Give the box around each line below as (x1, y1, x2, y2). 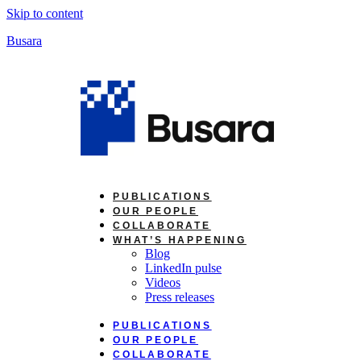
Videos (145, 276, 180, 290)
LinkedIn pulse (145, 261, 222, 276)
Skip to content (6, 6, 83, 20)
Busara (6, 34, 42, 48)
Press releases (145, 290, 214, 305)
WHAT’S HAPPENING (113, 234, 247, 247)
